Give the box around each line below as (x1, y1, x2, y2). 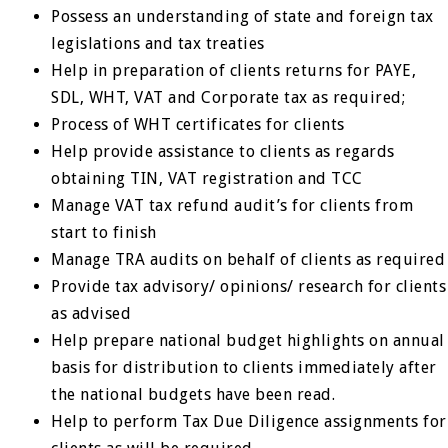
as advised (51, 304, 132, 323)
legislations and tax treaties (51, 34, 265, 53)
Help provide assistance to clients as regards (51, 142, 395, 161)
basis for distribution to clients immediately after (51, 358, 437, 377)
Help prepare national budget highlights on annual (51, 331, 445, 350)
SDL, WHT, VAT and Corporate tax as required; (51, 88, 406, 107)
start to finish (51, 223, 157, 242)
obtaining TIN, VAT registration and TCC (51, 169, 363, 188)
